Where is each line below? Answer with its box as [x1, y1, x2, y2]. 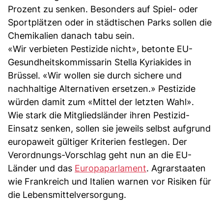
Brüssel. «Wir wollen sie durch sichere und [8, 70, 182, 81]
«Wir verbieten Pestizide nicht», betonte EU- [8, 43, 192, 54]
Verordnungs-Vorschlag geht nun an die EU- [8, 149, 192, 160]
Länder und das [8, 163, 75, 173]
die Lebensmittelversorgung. [8, 189, 126, 200]
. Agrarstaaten [146, 163, 206, 173]
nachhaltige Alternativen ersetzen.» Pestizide [8, 83, 195, 94]
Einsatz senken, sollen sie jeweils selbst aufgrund [8, 123, 211, 134]
